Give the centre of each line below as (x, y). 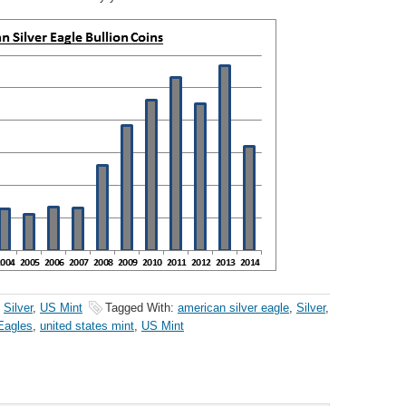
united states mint (87, 326)
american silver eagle (233, 308)
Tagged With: (141, 308)
